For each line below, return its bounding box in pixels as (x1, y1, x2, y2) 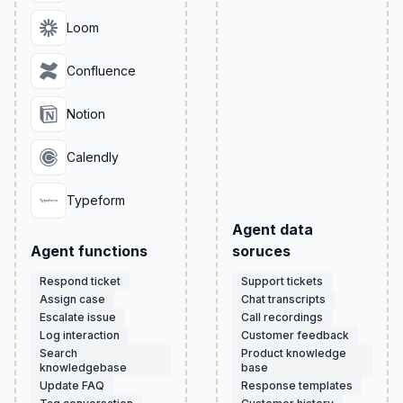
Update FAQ (40, 379, 104, 392)
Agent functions (31, 242, 148, 260)
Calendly (67, 149, 119, 165)
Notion (67, 106, 105, 121)
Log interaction (40, 328, 120, 342)
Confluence (67, 63, 136, 78)
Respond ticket (40, 274, 121, 288)
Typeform (67, 193, 125, 208)
